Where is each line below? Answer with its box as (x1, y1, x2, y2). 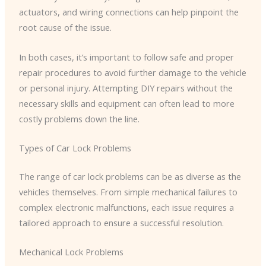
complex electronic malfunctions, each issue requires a (18, 201, 234, 213)
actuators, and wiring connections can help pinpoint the (18, 6, 239, 18)
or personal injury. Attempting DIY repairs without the (18, 81, 233, 94)
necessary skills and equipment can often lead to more (18, 97, 235, 109)
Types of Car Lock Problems (18, 142, 131, 154)
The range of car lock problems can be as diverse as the (18, 170, 241, 182)
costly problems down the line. (18, 112, 140, 125)
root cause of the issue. (18, 21, 112, 34)
